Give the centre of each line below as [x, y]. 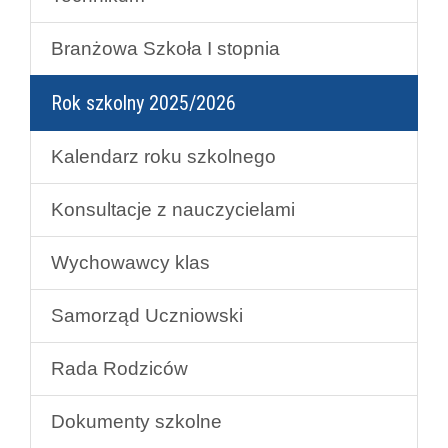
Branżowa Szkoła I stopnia [165, 48]
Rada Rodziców [119, 368]
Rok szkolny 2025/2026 [143, 102]
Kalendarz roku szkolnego [163, 156]
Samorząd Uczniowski [147, 315]
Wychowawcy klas [130, 262]
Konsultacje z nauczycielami [173, 209]
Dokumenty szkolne [136, 421]
